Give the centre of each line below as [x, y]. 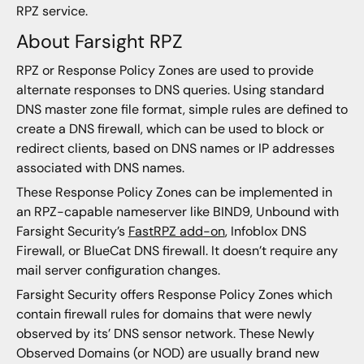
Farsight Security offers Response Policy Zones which [174, 295]
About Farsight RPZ [99, 41]
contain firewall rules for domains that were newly [164, 314]
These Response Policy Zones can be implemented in [174, 192]
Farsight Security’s [72, 231]
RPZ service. [52, 11]
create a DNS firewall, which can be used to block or [170, 128]
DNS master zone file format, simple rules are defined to [182, 109]
